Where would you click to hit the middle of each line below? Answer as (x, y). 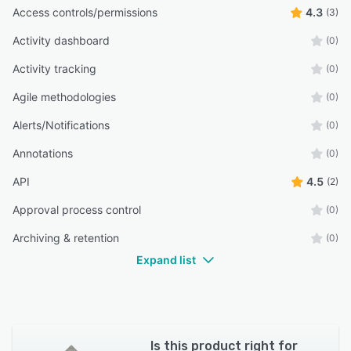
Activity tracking (54, 69)
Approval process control (77, 210)
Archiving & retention (66, 238)
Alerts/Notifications (61, 125)
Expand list (166, 260)
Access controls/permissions (85, 13)
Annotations (43, 154)
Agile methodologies (64, 97)
